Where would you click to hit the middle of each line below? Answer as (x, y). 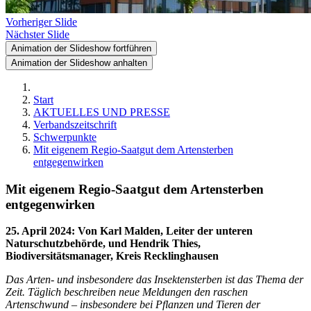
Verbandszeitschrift (75, 125)
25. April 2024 (39, 231)
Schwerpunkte (65, 137)
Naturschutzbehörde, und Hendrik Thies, (103, 244)
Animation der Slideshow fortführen (81, 48)
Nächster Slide (37, 34)
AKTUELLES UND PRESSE (102, 112)
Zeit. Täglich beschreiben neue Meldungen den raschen (127, 292)
